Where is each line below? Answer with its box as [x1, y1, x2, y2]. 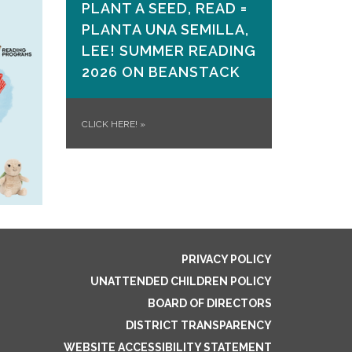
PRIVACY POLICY [181, 253, 272, 266]
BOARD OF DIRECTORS [148, 297, 272, 310]
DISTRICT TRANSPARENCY [126, 319, 272, 332]
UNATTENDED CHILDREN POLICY [90, 275, 272, 288]
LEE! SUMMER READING [81, 42, 256, 60]
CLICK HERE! [81, 119, 140, 130]
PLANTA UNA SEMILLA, [81, 21, 249, 38]
